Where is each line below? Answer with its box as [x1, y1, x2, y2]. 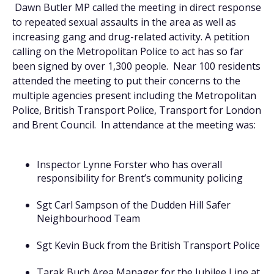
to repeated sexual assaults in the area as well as [12, 15, 236, 29]
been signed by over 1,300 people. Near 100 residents [12, 59, 261, 73]
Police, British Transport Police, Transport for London [12, 103, 261, 117]
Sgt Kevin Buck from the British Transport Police [37, 239, 260, 252]
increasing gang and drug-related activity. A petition [12, 30, 250, 43]
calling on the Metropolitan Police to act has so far [12, 45, 243, 58]
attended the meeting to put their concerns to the [12, 74, 240, 87]
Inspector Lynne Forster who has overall [37, 158, 222, 171]
